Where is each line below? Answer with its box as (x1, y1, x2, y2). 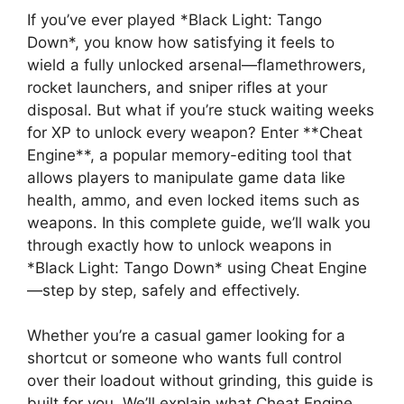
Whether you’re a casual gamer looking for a (27, 326, 345, 345)
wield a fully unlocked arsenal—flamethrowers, (27, 55, 366, 74)
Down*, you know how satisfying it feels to (27, 32, 335, 51)
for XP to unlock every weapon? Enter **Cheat (27, 123, 363, 142)
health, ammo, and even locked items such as (27, 190, 360, 209)
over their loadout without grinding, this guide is (27, 372, 373, 390)
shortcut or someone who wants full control (27, 349, 342, 368)
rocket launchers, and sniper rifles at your (27, 78, 327, 96)
